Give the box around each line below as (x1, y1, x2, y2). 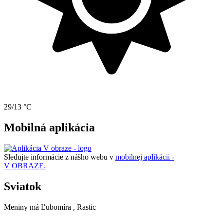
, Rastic (73, 202, 96, 211)
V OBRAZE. (4, 162, 46, 170)
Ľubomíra (41, 202, 71, 211)
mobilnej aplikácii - (115, 153, 174, 162)
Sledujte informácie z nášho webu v (4, 153, 115, 162)
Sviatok (4, 180, 41, 193)
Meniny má (4, 202, 41, 211)
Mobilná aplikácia (4, 121, 95, 134)
